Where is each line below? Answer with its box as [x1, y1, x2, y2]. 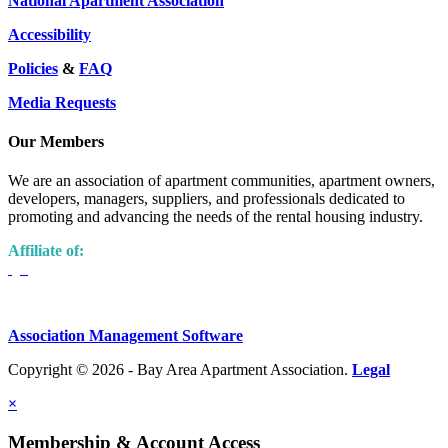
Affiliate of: [8, 242, 84, 260]
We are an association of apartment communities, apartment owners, [8, 172, 435, 190]
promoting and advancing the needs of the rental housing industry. [8, 208, 423, 226]
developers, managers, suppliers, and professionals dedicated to [8, 190, 405, 208]
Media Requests [8, 93, 116, 111]
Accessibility [8, 25, 91, 43]
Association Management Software [8, 327, 243, 345]
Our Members [8, 132, 104, 150]
